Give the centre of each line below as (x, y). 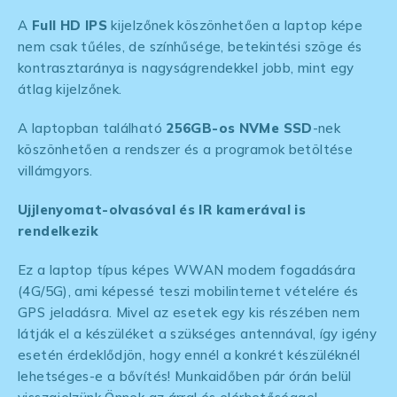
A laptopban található (92, 128)
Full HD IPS (69, 25)
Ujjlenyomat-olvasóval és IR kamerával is (162, 209)
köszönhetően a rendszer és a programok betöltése (185, 149)
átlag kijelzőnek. (70, 89)
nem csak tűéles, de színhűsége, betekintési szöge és (190, 46)
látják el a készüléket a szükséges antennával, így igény (197, 333)
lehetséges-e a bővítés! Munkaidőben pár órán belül (185, 376)
